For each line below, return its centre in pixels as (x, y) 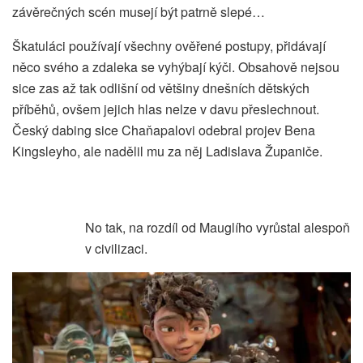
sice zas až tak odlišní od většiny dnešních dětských (161, 88)
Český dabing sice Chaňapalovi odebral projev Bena (164, 130)
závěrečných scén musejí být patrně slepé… (139, 12)
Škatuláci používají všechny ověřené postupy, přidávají (169, 46)
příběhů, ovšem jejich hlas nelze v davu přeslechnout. (166, 109)
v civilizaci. (116, 249)
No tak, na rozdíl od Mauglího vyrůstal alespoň (218, 228)
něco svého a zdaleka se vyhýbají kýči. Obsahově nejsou (176, 67)
